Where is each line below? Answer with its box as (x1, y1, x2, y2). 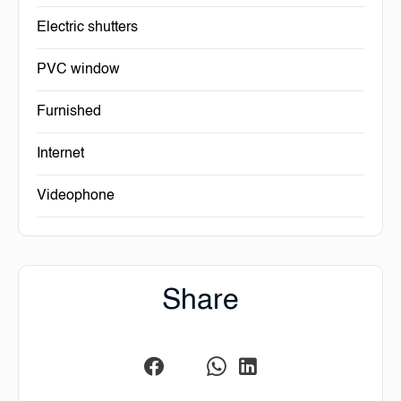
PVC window (37, 63, 120, 77)
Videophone (37, 189, 115, 203)
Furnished (37, 105, 101, 119)
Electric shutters (37, 21, 138, 35)
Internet (37, 147, 84, 161)
